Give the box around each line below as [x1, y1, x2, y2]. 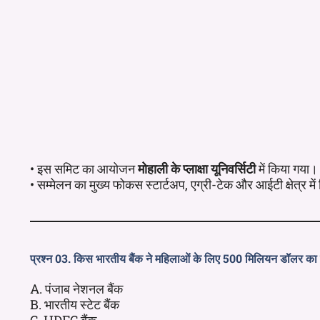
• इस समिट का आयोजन [30, 159, 138, 177]
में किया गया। [256, 159, 318, 177]
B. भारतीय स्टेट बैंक [30, 295, 119, 313]
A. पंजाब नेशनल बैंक [30, 279, 123, 297]
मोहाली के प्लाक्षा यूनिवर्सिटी [138, 159, 256, 177]
